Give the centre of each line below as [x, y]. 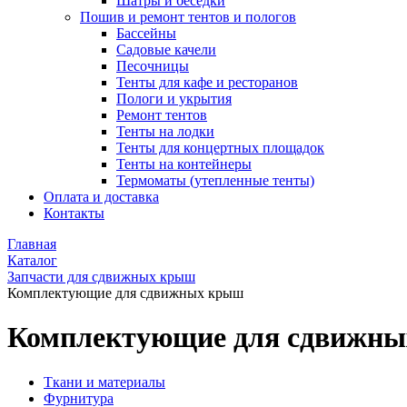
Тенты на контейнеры [184, 164]
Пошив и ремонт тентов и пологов [188, 17]
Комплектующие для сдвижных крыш [125, 293]
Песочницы [153, 66]
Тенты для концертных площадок [220, 148]
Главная [32, 244]
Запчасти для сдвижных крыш [101, 277]
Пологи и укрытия [174, 99]
